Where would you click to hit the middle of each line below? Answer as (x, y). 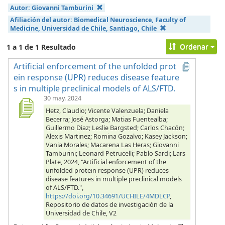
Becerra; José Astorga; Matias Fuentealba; (107, 119)
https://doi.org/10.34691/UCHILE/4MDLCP (108, 196)
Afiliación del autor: (42, 20)
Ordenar (194, 46)
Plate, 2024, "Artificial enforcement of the (106, 162)
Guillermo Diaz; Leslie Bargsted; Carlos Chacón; (115, 128)
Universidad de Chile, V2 (81, 213)
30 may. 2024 (63, 98)
